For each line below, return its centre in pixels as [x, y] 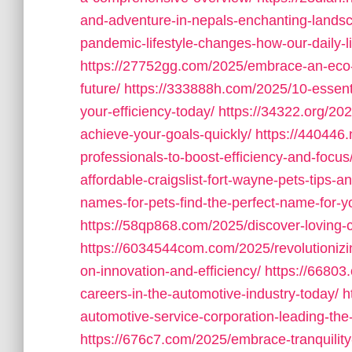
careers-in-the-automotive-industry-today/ [209, 294]
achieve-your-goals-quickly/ [166, 134]
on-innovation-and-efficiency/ [170, 271]
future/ [100, 89]
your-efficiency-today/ [147, 112]
